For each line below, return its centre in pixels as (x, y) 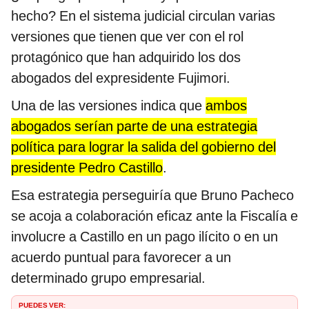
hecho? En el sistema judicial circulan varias (143, 16)
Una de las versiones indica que (108, 106)
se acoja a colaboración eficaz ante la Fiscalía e (154, 216)
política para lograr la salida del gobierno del (143, 147)
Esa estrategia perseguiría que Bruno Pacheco (152, 196)
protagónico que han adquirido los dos (126, 58)
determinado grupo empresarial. (108, 278)
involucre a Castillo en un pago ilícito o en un (144, 237)
